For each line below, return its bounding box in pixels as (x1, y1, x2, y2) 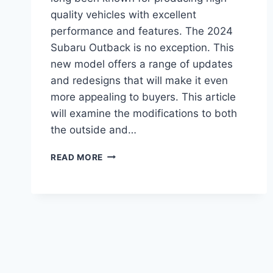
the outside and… (51, 123, 136, 136)
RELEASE (102, 225, 142, 236)
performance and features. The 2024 (51, 24, 233, 37)
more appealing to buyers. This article (51, 90, 236, 103)
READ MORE (51, 152, 104, 162)
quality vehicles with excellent (51, 8, 196, 21)
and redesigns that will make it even (51, 74, 228, 87)
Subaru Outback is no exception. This (51, 41, 234, 54)
